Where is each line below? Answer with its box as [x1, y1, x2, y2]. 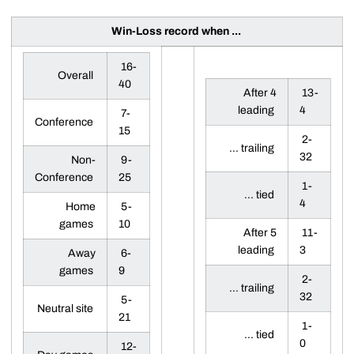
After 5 [243, 226, 277, 239]
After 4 [243, 86, 277, 99]
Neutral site [37, 302, 96, 314]
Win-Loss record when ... [111, 24, 243, 37]
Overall [58, 69, 96, 81]
